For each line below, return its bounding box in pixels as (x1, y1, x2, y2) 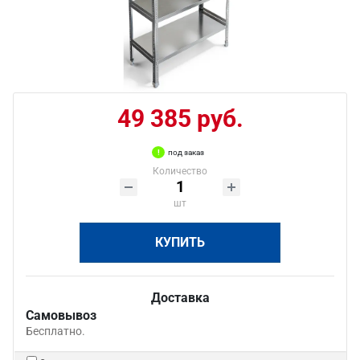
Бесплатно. (26, 325, 85, 337)
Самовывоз (26, 308, 96, 323)
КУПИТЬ (155, 235, 205, 250)
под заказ (168, 148, 204, 157)
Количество (153, 166, 207, 177)
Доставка (150, 290, 210, 305)
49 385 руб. (117, 104, 243, 133)
